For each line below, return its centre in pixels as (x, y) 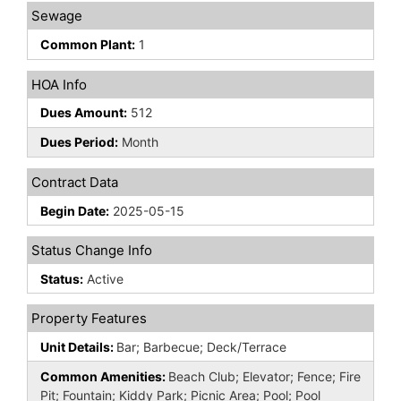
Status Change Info (92, 251)
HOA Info (59, 84)
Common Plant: (88, 44)
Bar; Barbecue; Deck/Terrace (201, 346)
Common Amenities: (104, 377)
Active (103, 278)
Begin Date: (75, 210)
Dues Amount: (84, 113)
